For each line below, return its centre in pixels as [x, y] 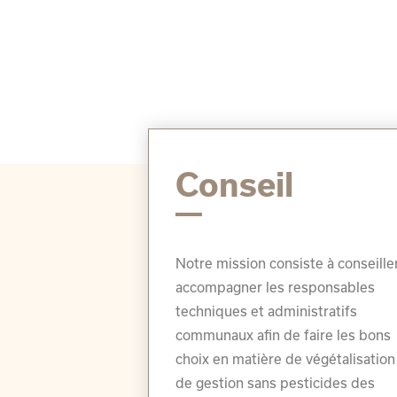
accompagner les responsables [276, 288]
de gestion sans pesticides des [276, 383]
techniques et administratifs [267, 311]
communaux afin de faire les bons [284, 335]
